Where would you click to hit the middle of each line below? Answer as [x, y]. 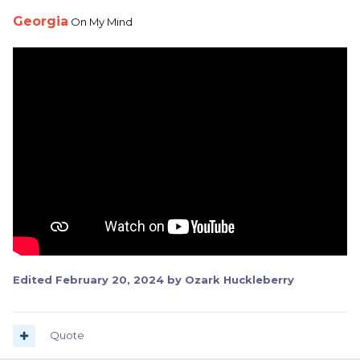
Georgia [41, 22]
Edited [34, 280]
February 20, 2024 [110, 280]
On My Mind [100, 22]
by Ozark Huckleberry [229, 280]
